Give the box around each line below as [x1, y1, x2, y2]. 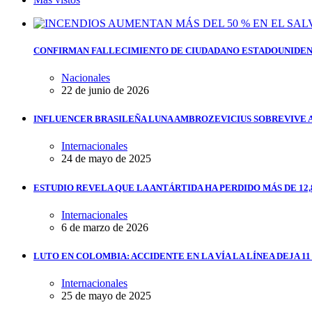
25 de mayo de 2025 [61, 290, 151, 302]
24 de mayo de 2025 [61, 153, 151, 165]
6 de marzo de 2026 [61, 221, 148, 233]
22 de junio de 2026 [61, 84, 149, 97]
